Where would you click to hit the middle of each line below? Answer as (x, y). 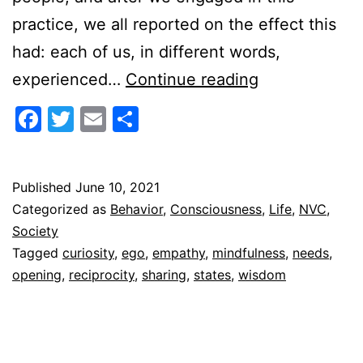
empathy (179, 252)
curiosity (88, 252)
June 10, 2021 (117, 187)
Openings (294, 106)
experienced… (69, 79)
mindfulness (249, 252)
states (212, 274)
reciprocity (102, 274)
